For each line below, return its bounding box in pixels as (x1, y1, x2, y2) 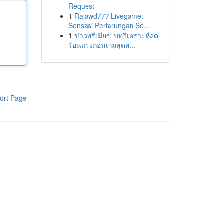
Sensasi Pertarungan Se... (68, 21, 150, 30)
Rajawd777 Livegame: (74, 11, 143, 21)
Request (68, 1, 94, 11)
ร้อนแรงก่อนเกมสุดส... (68, 40, 135, 50)
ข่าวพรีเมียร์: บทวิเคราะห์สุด (74, 30, 158, 40)
